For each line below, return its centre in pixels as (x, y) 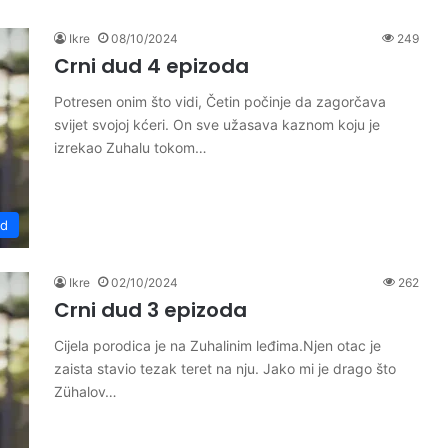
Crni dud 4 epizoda (151, 66)
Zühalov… (85, 391)
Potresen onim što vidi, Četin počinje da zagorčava (220, 101)
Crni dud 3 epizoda (150, 310)
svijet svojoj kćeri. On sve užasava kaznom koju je (217, 124)
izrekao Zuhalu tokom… (130, 147)
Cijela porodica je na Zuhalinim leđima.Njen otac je (217, 345)
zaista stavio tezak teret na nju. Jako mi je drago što (225, 368)
